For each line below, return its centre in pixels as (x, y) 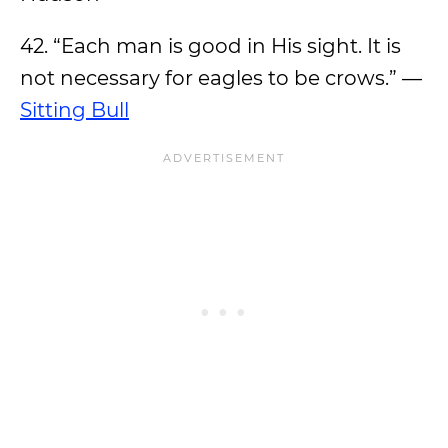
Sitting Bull (74, 110)
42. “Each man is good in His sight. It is (210, 46)
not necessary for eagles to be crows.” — (221, 78)
